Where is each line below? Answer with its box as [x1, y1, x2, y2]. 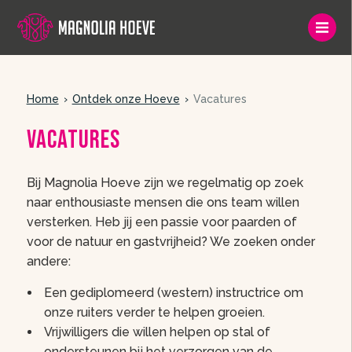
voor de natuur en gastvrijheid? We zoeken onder [26, 234, 315, 249]
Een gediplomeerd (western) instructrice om [43, 285, 303, 300]
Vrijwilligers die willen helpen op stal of [43, 324, 270, 339]
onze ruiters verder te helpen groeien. [43, 305, 265, 320]
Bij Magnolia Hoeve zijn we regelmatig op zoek [26, 175, 303, 190]
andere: [26, 254, 71, 269]
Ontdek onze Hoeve [71, 93, 180, 105]
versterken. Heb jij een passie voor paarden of [26, 214, 297, 229]
